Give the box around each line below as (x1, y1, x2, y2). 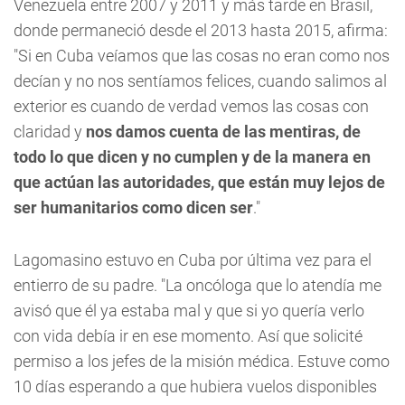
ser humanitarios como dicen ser (14, 198, 253, 217)
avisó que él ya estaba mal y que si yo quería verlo (14, 301, 364, 320)
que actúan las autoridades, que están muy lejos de (14, 173, 385, 192)
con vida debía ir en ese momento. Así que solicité (14, 326, 363, 345)
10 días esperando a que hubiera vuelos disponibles (14, 377, 377, 396)
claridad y (14, 122, 86, 141)
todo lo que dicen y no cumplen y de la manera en (14, 147, 371, 166)
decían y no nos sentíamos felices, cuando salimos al (14, 71, 387, 90)
